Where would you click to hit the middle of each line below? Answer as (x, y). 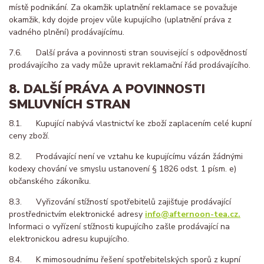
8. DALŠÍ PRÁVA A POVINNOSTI (107, 89)
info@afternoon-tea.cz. (193, 214)
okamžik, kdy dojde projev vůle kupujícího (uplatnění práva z (120, 19)
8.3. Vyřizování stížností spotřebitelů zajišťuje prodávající (120, 202)
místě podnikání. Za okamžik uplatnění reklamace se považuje (123, 7)
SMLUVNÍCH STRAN (70, 105)
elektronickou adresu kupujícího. (69, 239)
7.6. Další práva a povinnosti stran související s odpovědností (128, 52)
